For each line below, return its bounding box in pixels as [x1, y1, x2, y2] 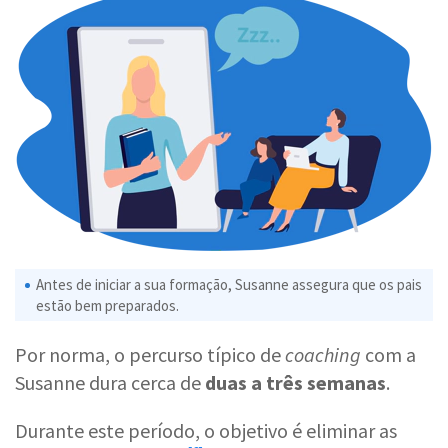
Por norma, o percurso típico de [15, 341, 285, 367]
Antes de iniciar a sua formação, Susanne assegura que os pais [36, 274, 422, 294]
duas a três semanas [205, 369, 386, 395]
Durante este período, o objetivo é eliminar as [15, 417, 397, 443]
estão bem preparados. [36, 295, 179, 315]
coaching [285, 341, 365, 367]
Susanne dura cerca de [15, 369, 205, 395]
